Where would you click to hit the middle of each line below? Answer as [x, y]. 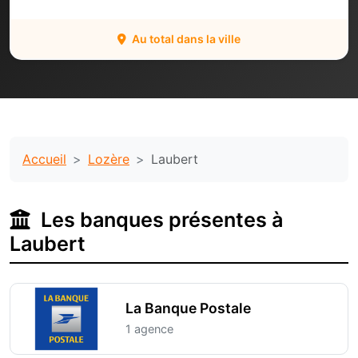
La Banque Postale [188, 308]
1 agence [149, 329]
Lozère [109, 159]
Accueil [44, 159]
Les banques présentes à [159, 220]
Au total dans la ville [185, 39]
